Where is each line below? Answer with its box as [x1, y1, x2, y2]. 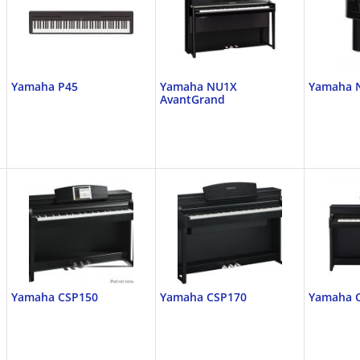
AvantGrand [160, 92, 225, 107]
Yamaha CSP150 [11, 289, 98, 305]
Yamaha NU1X [160, 79, 237, 94]
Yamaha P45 [11, 79, 78, 94]
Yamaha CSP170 [160, 289, 247, 305]
